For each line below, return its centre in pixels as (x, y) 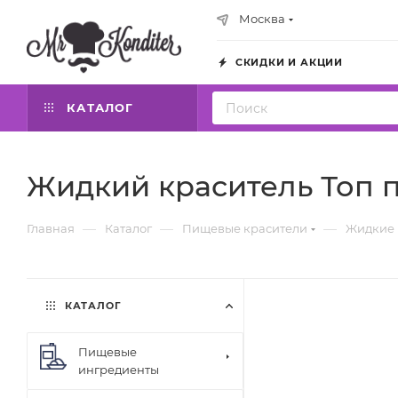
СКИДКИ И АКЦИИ (287, 62)
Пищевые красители (245, 228)
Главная (51, 228)
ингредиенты (119, 370)
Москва (262, 19)
